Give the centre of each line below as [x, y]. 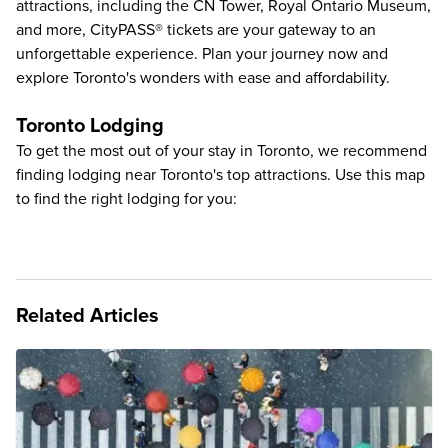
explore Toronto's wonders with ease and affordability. [203, 78]
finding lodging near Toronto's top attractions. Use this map [220, 175]
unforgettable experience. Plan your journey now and [202, 54]
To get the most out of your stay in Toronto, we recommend [221, 151]
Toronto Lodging [90, 126]
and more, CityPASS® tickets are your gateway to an [196, 30]
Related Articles [87, 316]
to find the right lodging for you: [126, 199]
